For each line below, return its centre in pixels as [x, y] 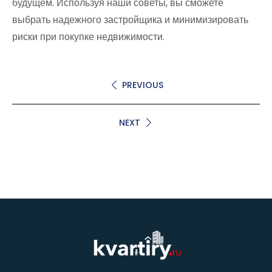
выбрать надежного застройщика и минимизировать [130, 19]
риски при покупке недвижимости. [88, 36]
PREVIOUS [142, 85]
